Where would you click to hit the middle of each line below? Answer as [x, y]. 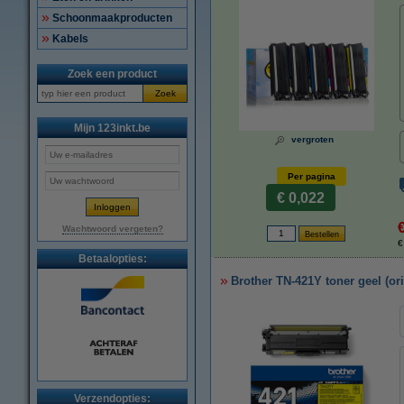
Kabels [70, 39]
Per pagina [312, 176]
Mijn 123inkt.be [112, 128]
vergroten [312, 139]
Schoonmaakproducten [112, 18]
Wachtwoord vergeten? [112, 229]
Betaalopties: [112, 259]
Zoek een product [112, 74]
